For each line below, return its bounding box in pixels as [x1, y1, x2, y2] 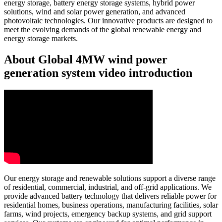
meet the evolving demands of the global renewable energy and [4, 25, 201, 34]
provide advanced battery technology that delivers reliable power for [4, 192, 217, 201]
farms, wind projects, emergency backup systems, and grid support [4, 210, 212, 219]
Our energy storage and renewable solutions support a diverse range [4, 174, 216, 183]
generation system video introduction [4, 66, 192, 80]
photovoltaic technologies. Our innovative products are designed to [4, 16, 213, 25]
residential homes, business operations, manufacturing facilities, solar [4, 201, 218, 210]
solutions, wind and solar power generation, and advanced [4, 7, 185, 16]
